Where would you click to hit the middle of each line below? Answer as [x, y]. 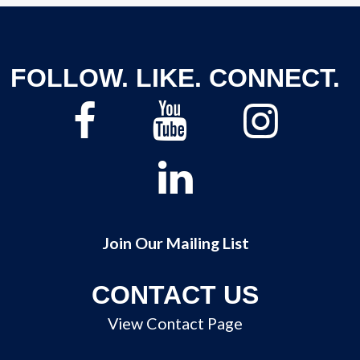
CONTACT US [176, 295]
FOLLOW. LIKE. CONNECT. [176, 78]
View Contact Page [176, 323]
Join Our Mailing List [175, 243]
